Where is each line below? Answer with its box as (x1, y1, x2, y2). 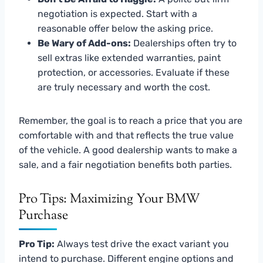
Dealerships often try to (131, 37, 237, 49)
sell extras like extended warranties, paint (38, 52, 221, 63)
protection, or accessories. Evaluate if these (38, 66, 230, 78)
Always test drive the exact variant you (55, 238, 229, 249)
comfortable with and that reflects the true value (19, 129, 234, 141)
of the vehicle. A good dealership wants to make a (19, 144, 237, 156)
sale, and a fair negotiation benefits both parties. (19, 159, 232, 170)
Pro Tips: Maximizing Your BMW (19, 190, 200, 209)
